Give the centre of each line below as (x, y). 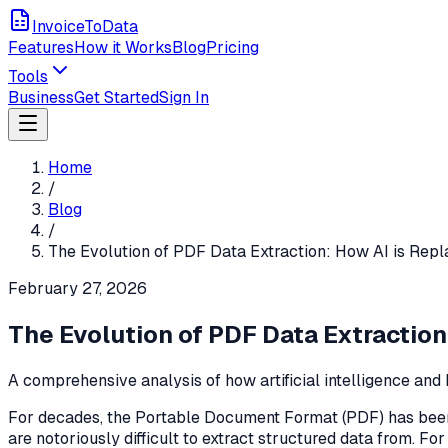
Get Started (116, 97)
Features (41, 47)
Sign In (184, 97)
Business (41, 97)
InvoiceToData (85, 26)
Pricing (232, 47)
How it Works (123, 47)
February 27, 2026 (77, 288)
